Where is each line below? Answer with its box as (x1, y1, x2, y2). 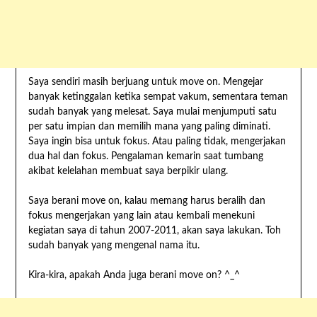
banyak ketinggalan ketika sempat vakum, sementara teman (28, 92, 288, 103)
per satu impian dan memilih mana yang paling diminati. (28, 122, 270, 132)
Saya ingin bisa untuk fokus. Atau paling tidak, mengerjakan (28, 137, 286, 147)
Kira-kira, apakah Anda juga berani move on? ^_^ (28, 270, 240, 281)
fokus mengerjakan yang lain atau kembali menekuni (28, 211, 255, 221)
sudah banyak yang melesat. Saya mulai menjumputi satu (28, 107, 277, 117)
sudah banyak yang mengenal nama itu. (28, 241, 200, 251)
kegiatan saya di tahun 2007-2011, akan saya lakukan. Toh (28, 226, 281, 236)
